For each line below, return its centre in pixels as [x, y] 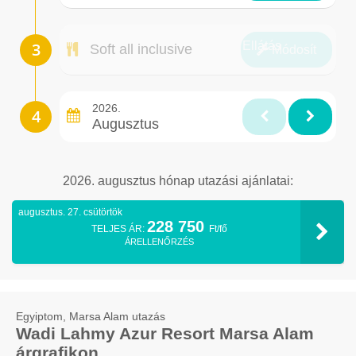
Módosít [292, 50]
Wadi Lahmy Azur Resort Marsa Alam [165, 334]
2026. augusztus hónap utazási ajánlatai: [178, 181]
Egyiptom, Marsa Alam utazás [91, 317]
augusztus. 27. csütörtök [70, 213]
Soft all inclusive [141, 50]
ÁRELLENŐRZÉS [159, 242]
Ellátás [262, 46]
